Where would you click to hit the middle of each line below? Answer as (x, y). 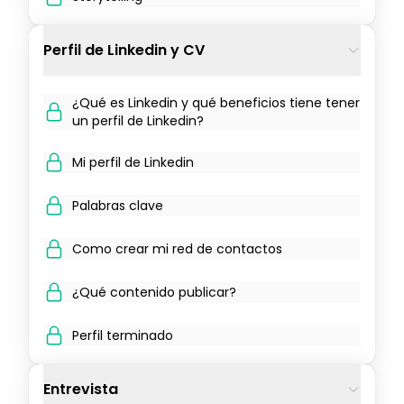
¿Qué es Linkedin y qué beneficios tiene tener (216, 103)
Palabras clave (118, 206)
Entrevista (81, 389)
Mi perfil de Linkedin (133, 162)
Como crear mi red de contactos (177, 249)
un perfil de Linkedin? (138, 121)
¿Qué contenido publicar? (154, 292)
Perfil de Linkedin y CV (124, 50)
